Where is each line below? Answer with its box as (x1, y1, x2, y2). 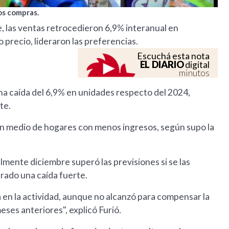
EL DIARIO (140, 59, 184, 71)
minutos (179, 67, 210, 79)
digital (184, 59, 210, 71)
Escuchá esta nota (137, 51, 210, 62)
